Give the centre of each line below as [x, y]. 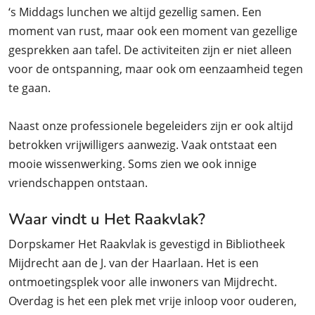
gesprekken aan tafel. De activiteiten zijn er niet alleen [150, 50]
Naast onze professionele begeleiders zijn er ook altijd [151, 126]
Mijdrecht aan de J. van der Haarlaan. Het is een [134, 263]
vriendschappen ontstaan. [78, 183]
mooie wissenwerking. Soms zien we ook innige [133, 164]
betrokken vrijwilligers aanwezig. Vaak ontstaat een [143, 145]
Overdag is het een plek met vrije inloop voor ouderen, [153, 301]
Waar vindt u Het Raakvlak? [107, 220]
